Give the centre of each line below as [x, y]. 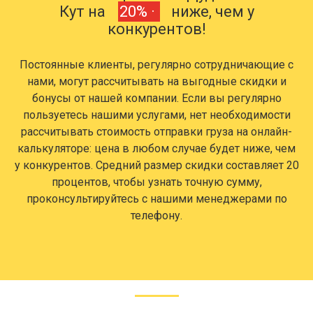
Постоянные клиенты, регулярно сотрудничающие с [156, 65]
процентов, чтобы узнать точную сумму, [156, 182]
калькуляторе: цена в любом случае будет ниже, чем [156, 149]
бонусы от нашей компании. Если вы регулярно [156, 99]
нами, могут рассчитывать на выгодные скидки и [156, 82]
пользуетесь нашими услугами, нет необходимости [156, 115]
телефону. [156, 216]
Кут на [84, 12]
